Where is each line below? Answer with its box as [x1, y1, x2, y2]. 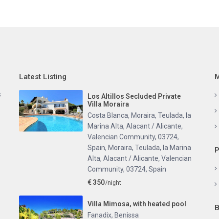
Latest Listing [19, 72, 66, 81]
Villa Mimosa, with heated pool [88, 200, 186, 208]
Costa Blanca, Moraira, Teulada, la [88, 111, 191, 119]
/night [104, 179, 121, 186]
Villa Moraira [88, 100, 129, 108]
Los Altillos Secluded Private [88, 92, 181, 100]
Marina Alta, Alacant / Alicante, [88, 122, 183, 130]
